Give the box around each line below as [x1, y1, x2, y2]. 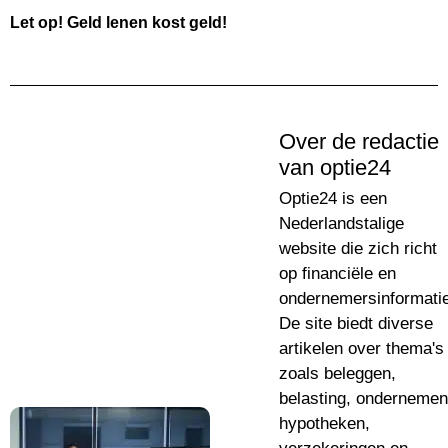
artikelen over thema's [279, 339, 444, 359]
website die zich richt [279, 239, 437, 259]
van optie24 [279, 155, 391, 181]
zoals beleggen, [279, 364, 396, 384]
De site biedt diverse [279, 314, 433, 334]
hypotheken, [279, 414, 370, 434]
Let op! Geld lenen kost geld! [10, 14, 227, 32]
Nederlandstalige [279, 214, 404, 234]
